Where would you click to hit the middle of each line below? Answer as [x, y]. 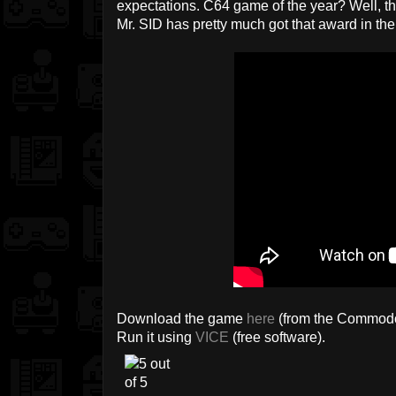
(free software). [277, 338]
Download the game [182, 319]
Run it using [156, 338]
